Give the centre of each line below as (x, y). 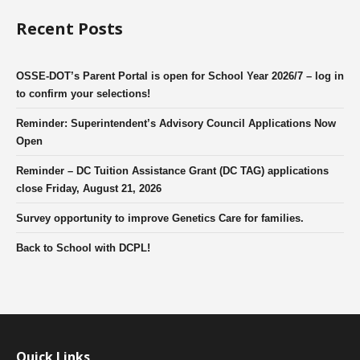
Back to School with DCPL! (83, 247)
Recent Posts (70, 28)
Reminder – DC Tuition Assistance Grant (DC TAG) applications (172, 170)
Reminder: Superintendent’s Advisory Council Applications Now (176, 123)
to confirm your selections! (83, 93)
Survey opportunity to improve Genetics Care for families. (160, 218)
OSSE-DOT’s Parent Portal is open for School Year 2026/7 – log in (180, 76)
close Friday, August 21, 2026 (89, 188)
